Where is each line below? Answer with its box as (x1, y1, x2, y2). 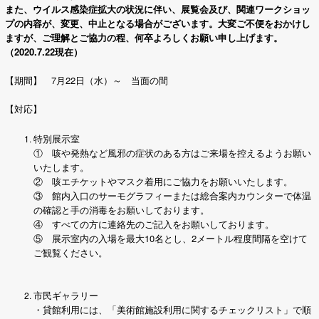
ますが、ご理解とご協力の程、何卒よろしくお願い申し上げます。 (5, 31, 283, 44)
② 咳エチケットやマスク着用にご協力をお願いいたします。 (33, 174, 293, 188)
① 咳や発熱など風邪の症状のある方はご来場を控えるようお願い (33, 146, 311, 159)
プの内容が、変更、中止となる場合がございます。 (5, 16, 218, 30)
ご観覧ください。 (33, 246, 108, 259)
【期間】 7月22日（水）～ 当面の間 (5, 73, 177, 87)
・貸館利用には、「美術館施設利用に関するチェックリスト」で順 (33, 303, 311, 316)
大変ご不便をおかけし (218, 16, 310, 30)
